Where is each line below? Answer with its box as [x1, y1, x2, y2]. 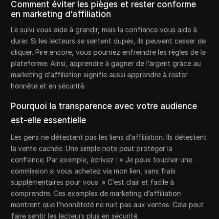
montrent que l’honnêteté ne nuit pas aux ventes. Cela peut [11, 200, 204, 209]
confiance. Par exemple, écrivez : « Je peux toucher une [11, 155, 193, 164]
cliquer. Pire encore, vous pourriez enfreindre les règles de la [11, 47, 206, 56]
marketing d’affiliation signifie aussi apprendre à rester [11, 70, 188, 79]
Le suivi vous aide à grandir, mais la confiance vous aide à [11, 25, 197, 34]
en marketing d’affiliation [11, 9, 111, 19]
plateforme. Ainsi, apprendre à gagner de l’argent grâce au [11, 59, 201, 67]
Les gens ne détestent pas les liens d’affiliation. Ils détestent [11, 132, 207, 141]
